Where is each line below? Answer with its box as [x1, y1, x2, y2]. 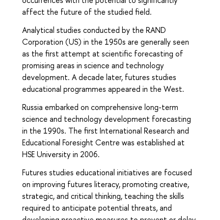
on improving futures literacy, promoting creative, [22, 178, 189, 190]
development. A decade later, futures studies [22, 71, 176, 82]
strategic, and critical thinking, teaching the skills [22, 190, 184, 201]
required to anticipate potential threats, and [22, 202, 172, 213]
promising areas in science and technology [22, 59, 164, 71]
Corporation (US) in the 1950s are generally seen [22, 36, 189, 47]
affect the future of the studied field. [22, 6, 152, 18]
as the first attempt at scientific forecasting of [22, 48, 183, 59]
